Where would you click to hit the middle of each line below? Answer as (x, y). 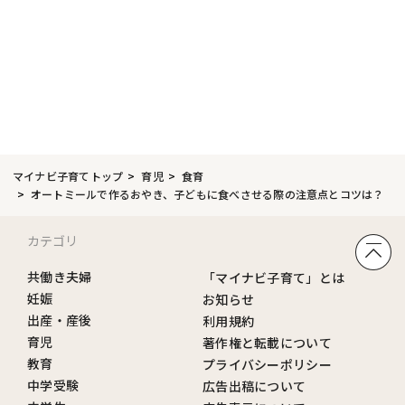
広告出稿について (254, 386)
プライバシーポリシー (267, 365)
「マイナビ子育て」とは (274, 278)
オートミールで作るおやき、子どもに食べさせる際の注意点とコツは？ (207, 194)
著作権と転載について (267, 343)
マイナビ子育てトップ (68, 176)
